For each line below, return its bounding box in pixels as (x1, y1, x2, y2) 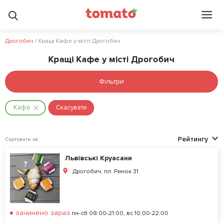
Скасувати (56, 104, 87, 111)
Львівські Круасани (65, 154, 132, 162)
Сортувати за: (5, 136, 39, 142)
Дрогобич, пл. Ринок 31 (73, 168, 138, 175)
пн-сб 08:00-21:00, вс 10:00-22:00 (70, 210, 168, 217)
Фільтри (99, 77, 124, 86)
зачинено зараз (15, 209, 70, 217)
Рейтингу (178, 135, 208, 143)
